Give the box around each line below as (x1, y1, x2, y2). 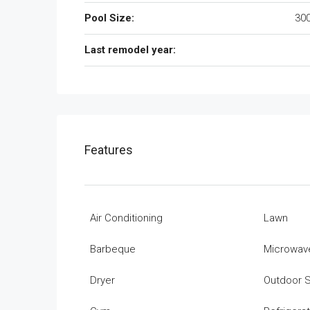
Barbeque (90, 243, 136, 255)
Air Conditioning (90, 212, 163, 224)
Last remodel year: (84, 44, 176, 56)
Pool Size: (84, 12, 134, 24)
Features (84, 143, 133, 157)
